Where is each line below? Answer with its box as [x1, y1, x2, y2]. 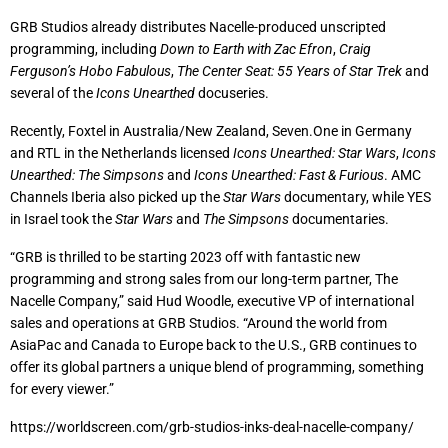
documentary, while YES [281, 189, 431, 205]
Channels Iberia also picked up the [10, 189, 223, 205]
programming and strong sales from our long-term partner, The [10, 271, 398, 287]
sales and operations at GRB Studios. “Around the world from [10, 315, 387, 331]
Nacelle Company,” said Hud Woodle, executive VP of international [10, 293, 414, 309]
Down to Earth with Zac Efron [160, 41, 333, 57]
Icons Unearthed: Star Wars [233, 145, 396, 161]
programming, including [10, 41, 160, 57]
